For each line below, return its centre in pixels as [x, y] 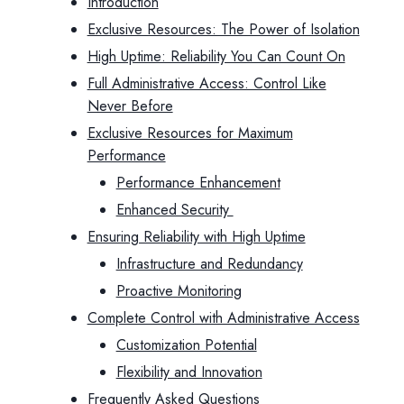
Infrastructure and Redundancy [209, 264]
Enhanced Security [174, 210]
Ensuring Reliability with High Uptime [196, 237]
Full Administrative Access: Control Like [207, 83]
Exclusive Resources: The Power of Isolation [223, 29]
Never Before [130, 106]
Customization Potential [186, 345]
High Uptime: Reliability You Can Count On [216, 56]
